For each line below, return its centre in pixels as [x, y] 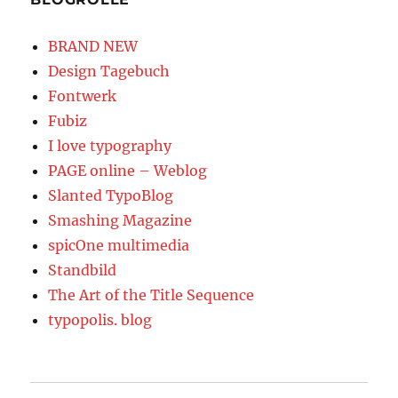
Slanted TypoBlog [111, 195]
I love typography [110, 145]
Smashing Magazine [120, 220]
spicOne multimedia [119, 245]
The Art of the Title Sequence [151, 295]
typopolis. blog [100, 319]
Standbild [83, 270]
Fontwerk [83, 96]
